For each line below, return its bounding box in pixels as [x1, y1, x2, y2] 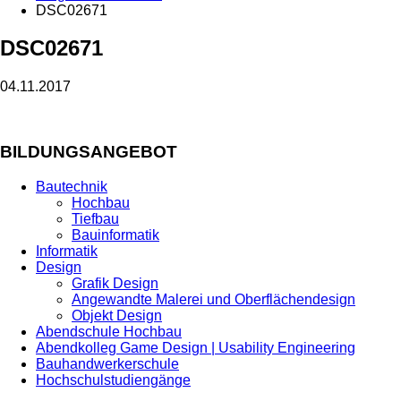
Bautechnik [36, 178, 107, 194]
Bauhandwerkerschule [36, 355, 179, 371]
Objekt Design [72, 307, 162, 323]
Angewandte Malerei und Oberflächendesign [72, 291, 355, 307]
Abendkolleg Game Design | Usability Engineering [36, 339, 355, 355]
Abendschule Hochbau [36, 323, 182, 339]
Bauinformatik [72, 226, 159, 243]
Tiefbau [72, 210, 119, 226]
